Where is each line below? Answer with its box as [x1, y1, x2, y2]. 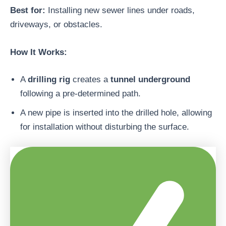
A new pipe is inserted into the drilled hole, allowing [20, 107, 212, 118]
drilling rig [28, 74, 70, 84]
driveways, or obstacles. [10, 19, 102, 29]
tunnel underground [110, 74, 190, 84]
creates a [70, 74, 110, 84]
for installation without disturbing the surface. [20, 122, 189, 132]
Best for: [10, 5, 45, 15]
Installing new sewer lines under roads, [45, 5, 195, 15]
